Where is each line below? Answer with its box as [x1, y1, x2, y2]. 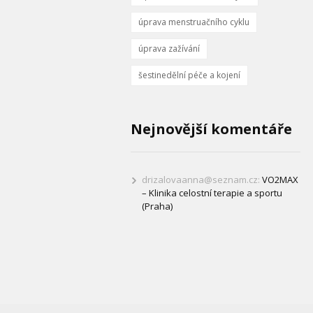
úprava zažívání [138, 43, 200, 55]
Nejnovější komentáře [131, 119, 292, 139]
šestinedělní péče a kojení [138, 69, 240, 82]
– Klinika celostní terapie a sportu [142, 187, 282, 200]
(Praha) [142, 200, 173, 213]
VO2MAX [262, 173, 298, 187]
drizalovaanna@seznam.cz [142, 173, 258, 187]
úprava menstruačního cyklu [138, 16, 249, 29]
